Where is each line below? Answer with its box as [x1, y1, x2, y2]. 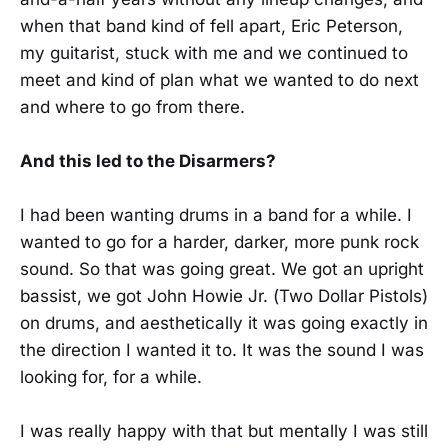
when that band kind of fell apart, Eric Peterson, [20, 15, 403, 36]
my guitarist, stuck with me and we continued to [20, 42, 408, 63]
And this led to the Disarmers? [20, 150, 276, 171]
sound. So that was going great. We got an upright [20, 259, 424, 280]
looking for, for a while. [20, 367, 202, 388]
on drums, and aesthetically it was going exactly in [20, 313, 428, 334]
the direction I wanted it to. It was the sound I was [20, 340, 424, 361]
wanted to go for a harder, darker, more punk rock [20, 232, 419, 253]
